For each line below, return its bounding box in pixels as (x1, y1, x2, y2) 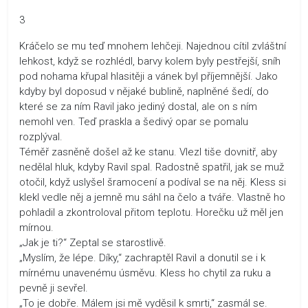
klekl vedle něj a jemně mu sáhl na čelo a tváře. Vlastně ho (19, 190, 285, 203)
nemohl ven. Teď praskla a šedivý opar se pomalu (19, 115, 248, 128)
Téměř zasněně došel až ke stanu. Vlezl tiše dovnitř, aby (19, 145, 277, 158)
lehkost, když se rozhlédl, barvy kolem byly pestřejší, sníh (19, 54, 280, 67)
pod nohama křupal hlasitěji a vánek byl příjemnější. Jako (19, 69, 278, 82)
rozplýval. (19, 130, 63, 143)
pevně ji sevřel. (19, 281, 88, 294)
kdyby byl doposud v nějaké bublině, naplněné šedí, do (19, 85, 269, 98)
